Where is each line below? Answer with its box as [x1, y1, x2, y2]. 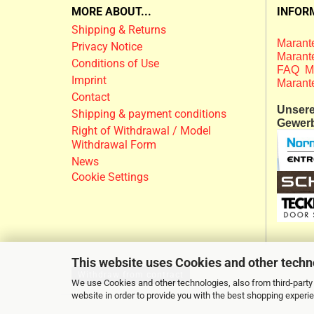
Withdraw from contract [78, 270, 184, 280]
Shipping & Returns [71, 23, 166, 36]
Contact [71, 90, 110, 104]
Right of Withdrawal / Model [71, 124, 211, 137]
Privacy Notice [71, 40, 142, 53]
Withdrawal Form [71, 138, 156, 151]
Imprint [71, 74, 107, 87]
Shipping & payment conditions [71, 107, 226, 121]
